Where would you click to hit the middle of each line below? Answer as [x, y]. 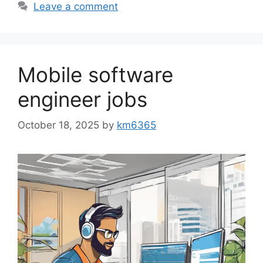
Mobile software [95, 74]
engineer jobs [82, 99]
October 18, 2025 [58, 125]
